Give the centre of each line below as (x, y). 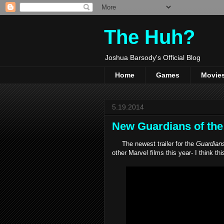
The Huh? (149, 37)
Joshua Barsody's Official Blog (153, 57)
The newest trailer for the (154, 143)
